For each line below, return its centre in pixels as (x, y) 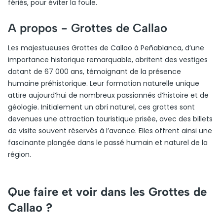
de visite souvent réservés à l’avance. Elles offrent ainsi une (110, 131)
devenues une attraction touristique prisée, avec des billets (110, 119)
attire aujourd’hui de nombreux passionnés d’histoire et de (108, 95)
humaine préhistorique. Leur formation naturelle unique (104, 83)
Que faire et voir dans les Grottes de (107, 192)
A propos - (39, 28)
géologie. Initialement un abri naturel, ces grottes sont (101, 107)
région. (19, 154)
